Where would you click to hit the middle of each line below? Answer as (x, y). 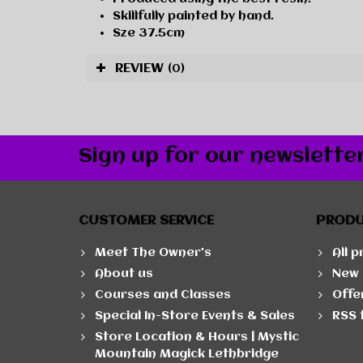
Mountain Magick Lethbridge (187, 354)
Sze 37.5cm (149, 34)
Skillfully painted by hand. (193, 17)
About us (124, 274)
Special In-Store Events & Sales (195, 316)
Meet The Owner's (153, 253)
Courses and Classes (163, 295)
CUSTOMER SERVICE (146, 221)
